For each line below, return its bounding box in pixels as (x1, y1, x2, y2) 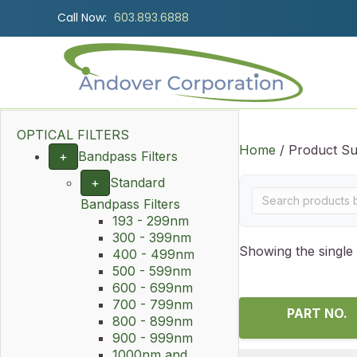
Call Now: (57, 10, 107, 25)
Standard (110, 175, 165, 190)
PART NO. (287, 305, 347, 321)
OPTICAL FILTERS (17, 127, 129, 143)
